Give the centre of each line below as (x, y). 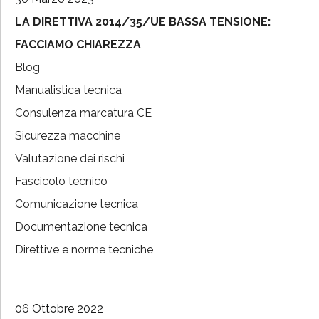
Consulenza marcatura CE (83, 113)
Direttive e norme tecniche (84, 250)
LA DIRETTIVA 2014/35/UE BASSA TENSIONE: (143, 22)
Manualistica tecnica (68, 90)
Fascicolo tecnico (61, 182)
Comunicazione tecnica (77, 204)
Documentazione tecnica (81, 227)
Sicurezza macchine (68, 136)
